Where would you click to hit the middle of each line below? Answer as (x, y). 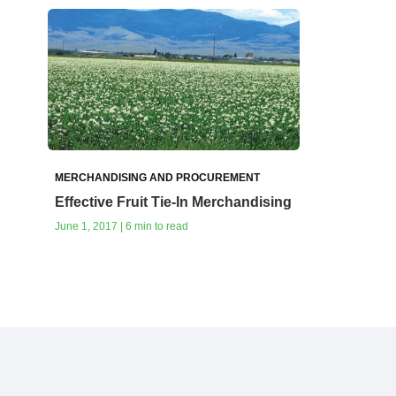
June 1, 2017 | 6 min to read (122, 227)
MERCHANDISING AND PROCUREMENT (157, 178)
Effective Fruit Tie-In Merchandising (173, 202)
